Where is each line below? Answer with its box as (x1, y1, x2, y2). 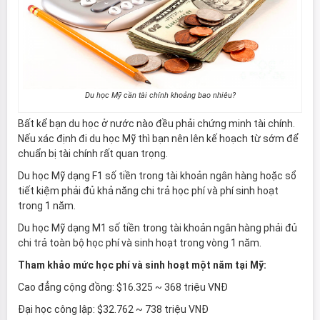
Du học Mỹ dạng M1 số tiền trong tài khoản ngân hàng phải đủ (18, 222, 297, 234)
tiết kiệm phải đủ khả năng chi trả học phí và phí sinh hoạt (18, 185, 279, 197)
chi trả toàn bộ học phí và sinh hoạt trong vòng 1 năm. (18, 237, 261, 249)
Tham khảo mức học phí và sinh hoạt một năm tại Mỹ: (18, 259, 266, 271)
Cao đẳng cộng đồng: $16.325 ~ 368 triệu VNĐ (18, 281, 228, 294)
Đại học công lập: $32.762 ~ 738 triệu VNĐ (18, 304, 209, 316)
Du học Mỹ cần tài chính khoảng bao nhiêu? (84, 91, 236, 101)
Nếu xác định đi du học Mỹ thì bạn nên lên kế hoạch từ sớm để (18, 133, 299, 145)
